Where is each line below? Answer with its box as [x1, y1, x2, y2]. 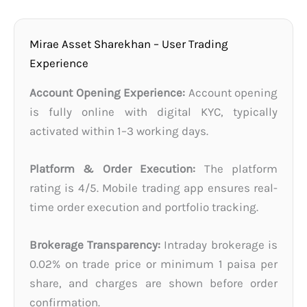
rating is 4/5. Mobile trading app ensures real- [29, 180, 278, 195]
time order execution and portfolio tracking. [29, 199, 258, 214]
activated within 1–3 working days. [29, 123, 208, 138]
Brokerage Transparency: [29, 238, 160, 252]
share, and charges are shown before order [29, 276, 278, 291]
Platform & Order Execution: [29, 161, 195, 175]
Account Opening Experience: [29, 85, 185, 99]
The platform [195, 161, 278, 175]
